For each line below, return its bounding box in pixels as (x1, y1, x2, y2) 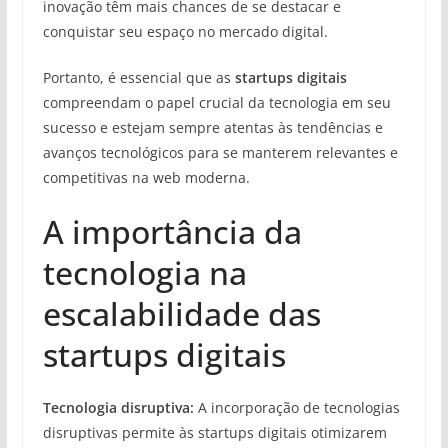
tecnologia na (42, 250, 247, 294)
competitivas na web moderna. (42, 167, 250, 187)
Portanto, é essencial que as (42, 67, 235, 87)
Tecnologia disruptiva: (42, 397, 194, 417)
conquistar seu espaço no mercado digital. (42, 21, 328, 41)
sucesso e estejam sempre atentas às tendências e (42, 117, 383, 137)
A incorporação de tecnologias (193, 397, 400, 417)
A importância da (42, 209, 302, 253)
